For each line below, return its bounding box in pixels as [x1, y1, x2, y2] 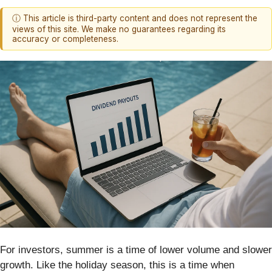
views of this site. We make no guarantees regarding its [12, 24, 226, 35]
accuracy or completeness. [12, 34, 118, 44]
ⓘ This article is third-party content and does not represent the [12, 13, 257, 24]
